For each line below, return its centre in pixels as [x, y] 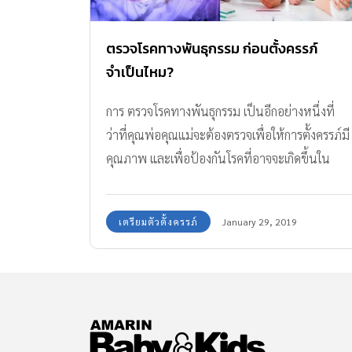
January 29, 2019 [260, 222]
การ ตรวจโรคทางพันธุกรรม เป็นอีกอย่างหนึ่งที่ [220, 112]
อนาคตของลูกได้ [147, 182]
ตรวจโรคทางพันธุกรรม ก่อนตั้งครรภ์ [212, 49]
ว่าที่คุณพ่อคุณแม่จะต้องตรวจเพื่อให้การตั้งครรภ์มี [228, 135]
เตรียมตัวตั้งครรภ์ [158, 222]
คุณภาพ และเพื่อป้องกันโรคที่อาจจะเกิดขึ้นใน [218, 159]
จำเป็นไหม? [140, 72]
